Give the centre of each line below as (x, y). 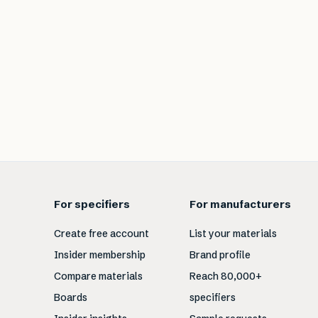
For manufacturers (240, 204)
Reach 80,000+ (225, 276)
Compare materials (99, 276)
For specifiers (92, 204)
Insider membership (100, 255)
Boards (71, 297)
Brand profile (220, 255)
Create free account (102, 234)
